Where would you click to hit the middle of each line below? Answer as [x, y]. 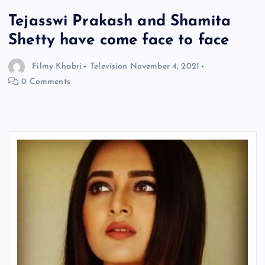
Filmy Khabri [57, 67]
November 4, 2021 [164, 67]
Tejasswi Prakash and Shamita [120, 22]
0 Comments [45, 82]
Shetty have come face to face [119, 41]
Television [109, 67]
